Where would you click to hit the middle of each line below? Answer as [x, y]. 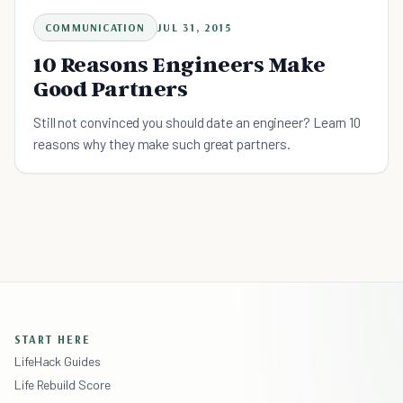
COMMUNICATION [95, 28]
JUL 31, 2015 [194, 28]
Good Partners [111, 89]
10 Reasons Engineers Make [179, 65]
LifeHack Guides [58, 362]
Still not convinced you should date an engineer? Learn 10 [197, 122]
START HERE [53, 340]
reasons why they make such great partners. [162, 144]
